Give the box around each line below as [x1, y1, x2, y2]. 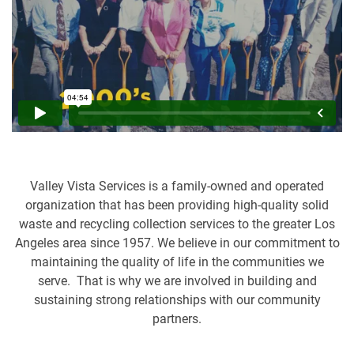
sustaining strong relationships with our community [33, 292, 321, 307]
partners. [153, 311, 201, 326]
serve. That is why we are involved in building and [37, 273, 317, 288]
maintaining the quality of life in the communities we [30, 254, 324, 269]
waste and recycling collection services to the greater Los [19, 216, 335, 232]
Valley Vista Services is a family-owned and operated [30, 178, 324, 194]
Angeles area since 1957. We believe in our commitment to [14, 235, 340, 250]
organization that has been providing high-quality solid [25, 197, 329, 213]
